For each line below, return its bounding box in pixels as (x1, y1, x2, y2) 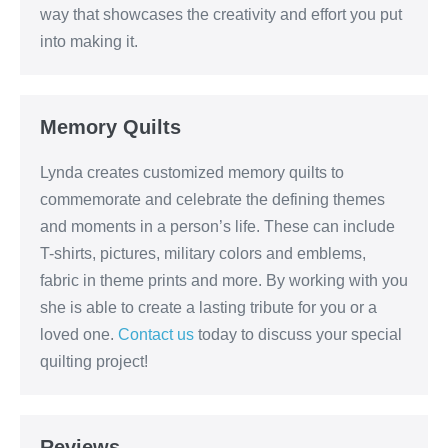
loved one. (40, 326, 118, 344)
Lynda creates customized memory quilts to (40, 164, 344, 182)
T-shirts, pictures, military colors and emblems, (40, 245, 366, 263)
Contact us (118, 326, 194, 344)
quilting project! (40, 353, 148, 371)
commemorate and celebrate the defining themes (40, 191, 385, 209)
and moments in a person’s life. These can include (40, 218, 395, 236)
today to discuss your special (194, 326, 402, 344)
